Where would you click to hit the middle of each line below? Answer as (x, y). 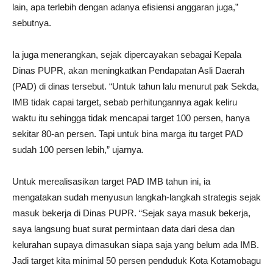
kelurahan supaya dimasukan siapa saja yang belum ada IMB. (136, 245)
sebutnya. (32, 23)
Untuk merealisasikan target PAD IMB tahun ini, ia (111, 181)
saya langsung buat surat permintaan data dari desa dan (123, 229)
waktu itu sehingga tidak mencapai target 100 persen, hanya (131, 118)
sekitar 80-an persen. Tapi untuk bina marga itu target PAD (128, 134)
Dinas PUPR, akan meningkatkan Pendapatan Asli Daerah (128, 70)
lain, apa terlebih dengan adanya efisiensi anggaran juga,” (125, 7)
